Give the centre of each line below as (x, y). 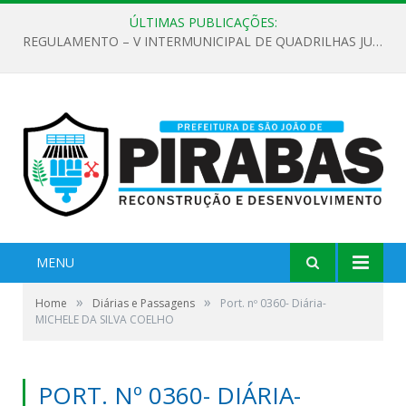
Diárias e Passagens (144, 304)
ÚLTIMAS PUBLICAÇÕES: (203, 22)
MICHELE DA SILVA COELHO (105, 320)
